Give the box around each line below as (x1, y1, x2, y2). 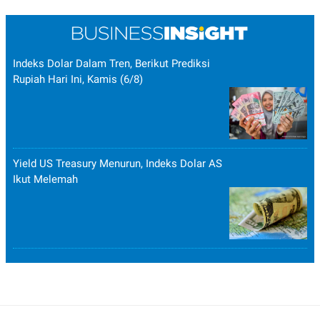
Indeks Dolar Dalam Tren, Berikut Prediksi (13, 57, 210, 71)
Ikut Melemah (13, 173, 78, 186)
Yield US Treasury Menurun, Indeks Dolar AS (13, 157, 222, 171)
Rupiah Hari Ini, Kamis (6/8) (13, 73, 143, 86)
